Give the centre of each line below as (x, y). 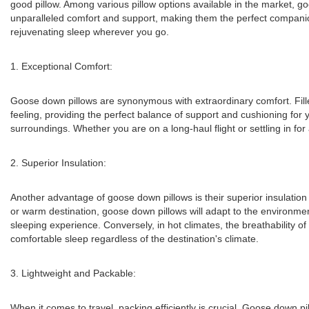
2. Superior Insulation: (58, 163)
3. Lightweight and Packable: (73, 273)
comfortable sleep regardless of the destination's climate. (134, 239)
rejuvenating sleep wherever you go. (90, 32)
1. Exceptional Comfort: (61, 66)
